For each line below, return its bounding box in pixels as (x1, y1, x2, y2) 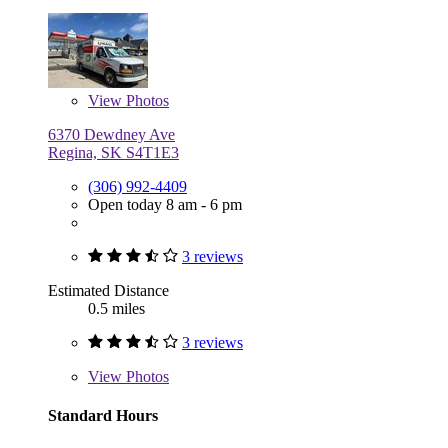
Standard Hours (48, 406, 158, 424)
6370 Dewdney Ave (48, 125, 175, 143)
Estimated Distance (48, 281, 169, 299)
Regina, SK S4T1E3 (48, 143, 179, 161)
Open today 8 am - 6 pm (88, 195, 242, 213)
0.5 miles (88, 299, 145, 317)
